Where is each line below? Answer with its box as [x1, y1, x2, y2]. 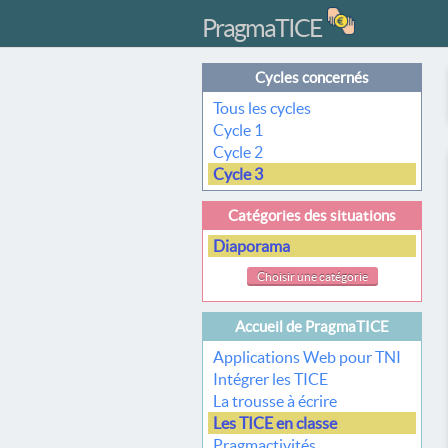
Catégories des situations [228, 207, 396, 224]
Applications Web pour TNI [213, 348, 401, 366]
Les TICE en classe [213, 414, 337, 432]
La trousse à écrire [213, 392, 337, 410]
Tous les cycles [213, 99, 314, 117]
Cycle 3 [213, 165, 266, 183]
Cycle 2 [213, 143, 266, 161]
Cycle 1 [213, 121, 266, 139]
